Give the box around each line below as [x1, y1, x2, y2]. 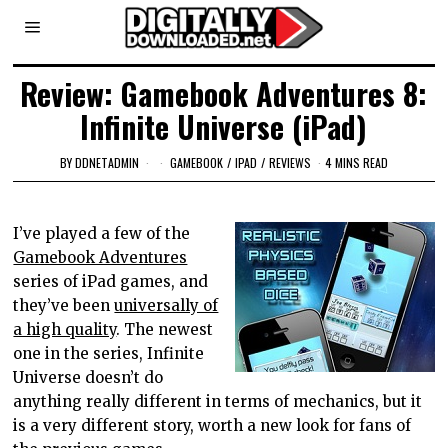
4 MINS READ [324, 153, 388, 171]
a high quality [13, 319, 117, 339]
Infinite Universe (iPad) [80, 104, 368, 149]
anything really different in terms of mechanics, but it [13, 391, 423, 411]
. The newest [116, 319, 214, 339]
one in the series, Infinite [13, 343, 205, 363]
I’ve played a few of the [13, 223, 191, 243]
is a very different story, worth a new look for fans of [13, 415, 412, 435]
